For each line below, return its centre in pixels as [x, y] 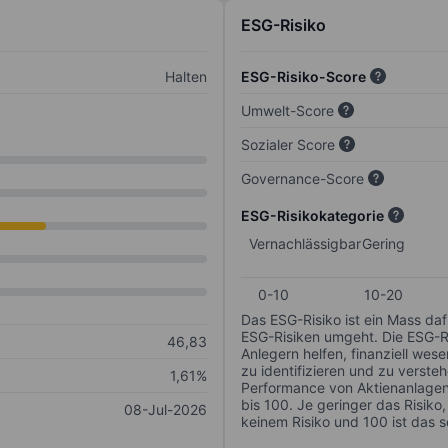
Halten [186, 77]
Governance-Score [302, 179]
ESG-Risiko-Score [303, 77]
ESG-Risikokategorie [312, 216]
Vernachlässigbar [305, 244]
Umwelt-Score [287, 111]
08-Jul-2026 [165, 410]
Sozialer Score [288, 145]
